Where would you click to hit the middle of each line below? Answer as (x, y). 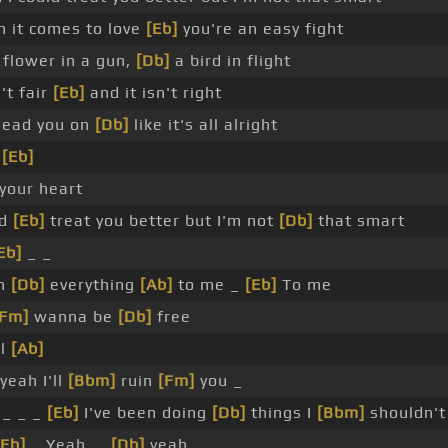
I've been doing (145, 413)
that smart (358, 221)
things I (281, 413)
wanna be (73, 317)
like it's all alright (203, 125)
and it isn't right (153, 93)
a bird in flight (230, 61)
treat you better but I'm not (161, 221)
